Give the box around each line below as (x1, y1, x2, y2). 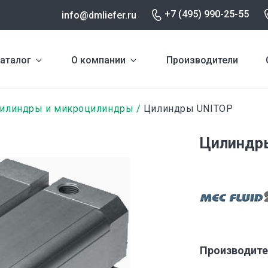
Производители (166, 54, 238, 66)
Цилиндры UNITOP (141, 103, 233, 114)
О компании (71, 54, 126, 66)
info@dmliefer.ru (62, 9, 136, 21)
